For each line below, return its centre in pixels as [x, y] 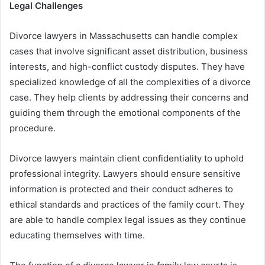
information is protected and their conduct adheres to [121, 189]
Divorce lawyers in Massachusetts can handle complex [124, 36]
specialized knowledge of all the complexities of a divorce [130, 82]
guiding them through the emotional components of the [125, 113]
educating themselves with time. [77, 235]
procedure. [33, 128]
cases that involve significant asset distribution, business [129, 51]
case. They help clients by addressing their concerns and [129, 98]
